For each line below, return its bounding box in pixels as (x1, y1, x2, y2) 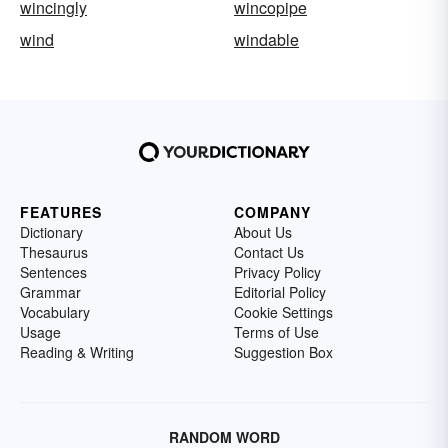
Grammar (20, 282, 81, 303)
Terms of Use (234, 322, 319, 343)
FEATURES (20, 202, 102, 223)
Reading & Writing (20, 342, 134, 363)
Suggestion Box (234, 342, 333, 363)
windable (234, 28, 299, 52)
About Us (234, 222, 292, 243)
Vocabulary (20, 302, 90, 323)
